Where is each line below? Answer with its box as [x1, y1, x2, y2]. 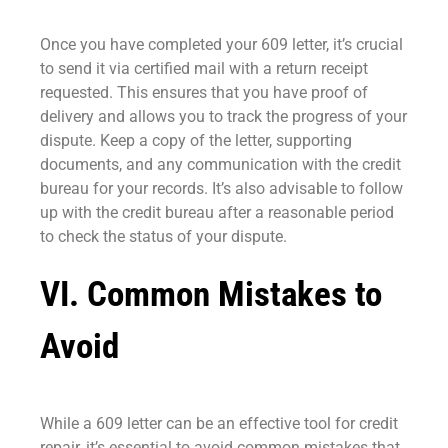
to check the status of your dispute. [40, 227, 287, 247]
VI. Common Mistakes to [40, 274, 382, 316]
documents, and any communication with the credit [40, 155, 401, 175]
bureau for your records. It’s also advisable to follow [40, 179, 403, 199]
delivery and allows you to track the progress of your [40, 107, 407, 127]
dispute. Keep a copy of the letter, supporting [40, 131, 352, 151]
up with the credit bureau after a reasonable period [40, 203, 394, 223]
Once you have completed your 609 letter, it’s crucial [40, 35, 403, 55]
